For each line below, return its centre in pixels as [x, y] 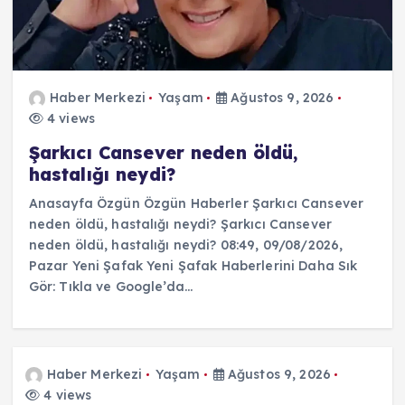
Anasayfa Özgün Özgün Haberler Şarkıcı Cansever [196, 204]
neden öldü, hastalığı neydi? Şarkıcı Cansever [180, 225]
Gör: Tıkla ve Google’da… [111, 287]
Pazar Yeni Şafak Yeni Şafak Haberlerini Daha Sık [193, 266]
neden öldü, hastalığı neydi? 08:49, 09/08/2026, [186, 245]
